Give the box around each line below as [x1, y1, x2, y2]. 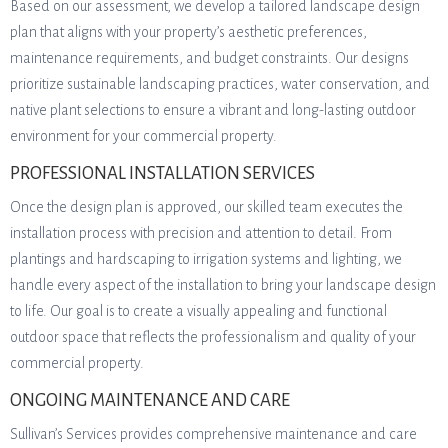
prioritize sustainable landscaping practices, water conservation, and [10, 76, 430, 92]
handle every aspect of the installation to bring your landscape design [10, 277, 436, 293]
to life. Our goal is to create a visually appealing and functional [10, 303, 387, 319]
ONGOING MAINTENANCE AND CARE [10, 391, 290, 410]
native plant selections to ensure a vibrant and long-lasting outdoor [10, 102, 416, 118]
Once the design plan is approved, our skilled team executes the [10, 199, 403, 215]
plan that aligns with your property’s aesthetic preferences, [10, 24, 367, 40]
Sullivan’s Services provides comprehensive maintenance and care [10, 426, 417, 442]
